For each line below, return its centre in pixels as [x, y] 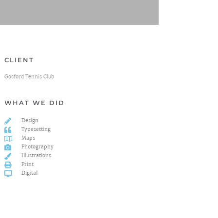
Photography [37, 147]
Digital [29, 173]
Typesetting [36, 129]
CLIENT [19, 60]
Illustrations [36, 156]
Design [30, 121]
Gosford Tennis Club [29, 77]
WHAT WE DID [35, 103]
